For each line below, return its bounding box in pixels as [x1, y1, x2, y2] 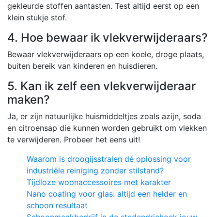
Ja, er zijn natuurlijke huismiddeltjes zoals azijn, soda [7, 111, 201, 121]
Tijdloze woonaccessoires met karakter [27, 177, 171, 187]
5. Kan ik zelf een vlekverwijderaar [7, 78, 196, 93]
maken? [7, 92, 50, 107]
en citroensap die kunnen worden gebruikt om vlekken [7, 123, 207, 133]
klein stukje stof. [7, 12, 67, 22]
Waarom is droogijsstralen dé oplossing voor [27, 154, 191, 164]
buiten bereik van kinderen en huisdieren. [7, 61, 157, 71]
